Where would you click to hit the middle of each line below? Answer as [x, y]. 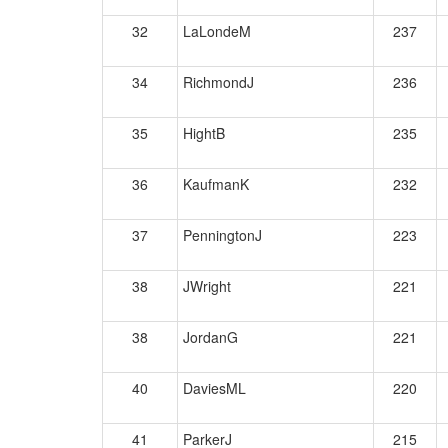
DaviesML [214, 388]
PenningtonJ [222, 235]
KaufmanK [216, 184]
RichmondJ [218, 82]
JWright [207, 286]
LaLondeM [217, 31]
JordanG [210, 337]
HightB [204, 133]
